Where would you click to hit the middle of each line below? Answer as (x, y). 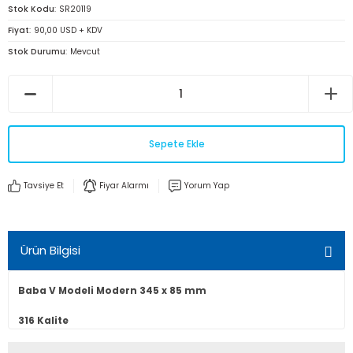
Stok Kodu (31, 9)
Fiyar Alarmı (124, 186)
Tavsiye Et (44, 186)
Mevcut (85, 52)
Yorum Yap (207, 186)
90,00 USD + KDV (68, 30)
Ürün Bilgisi (50, 250)
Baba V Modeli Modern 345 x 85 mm (112, 291)
